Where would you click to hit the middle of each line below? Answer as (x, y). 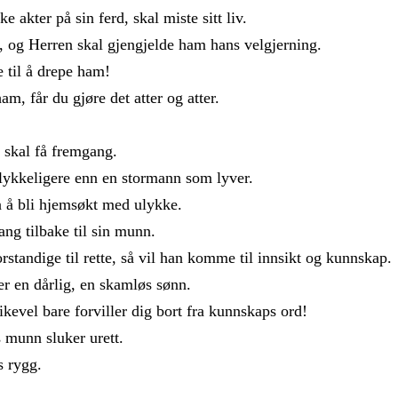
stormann (154, 177)
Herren (53, 44)
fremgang (82, 151)
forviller (103, 310)
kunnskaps (245, 310)
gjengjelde (143, 44)
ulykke (156, 204)
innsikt (282, 257)
